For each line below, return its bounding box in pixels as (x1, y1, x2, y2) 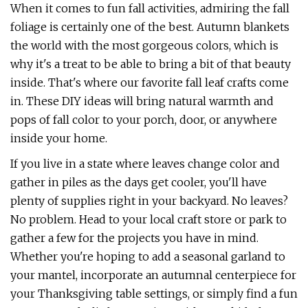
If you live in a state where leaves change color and (10, 157, 280, 170)
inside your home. (10, 131, 107, 145)
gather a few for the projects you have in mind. (10, 231, 258, 245)
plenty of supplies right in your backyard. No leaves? (10, 194, 288, 208)
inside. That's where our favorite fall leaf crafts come (10, 76, 289, 89)
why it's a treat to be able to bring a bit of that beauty (10, 57, 291, 71)
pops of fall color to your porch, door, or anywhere (10, 113, 277, 126)
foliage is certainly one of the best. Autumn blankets (10, 20, 289, 34)
